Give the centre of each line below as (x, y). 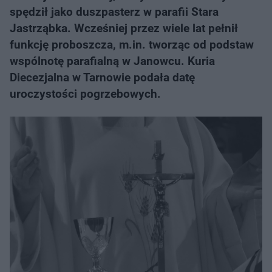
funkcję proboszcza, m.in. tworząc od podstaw (132, 45)
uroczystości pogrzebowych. (85, 94)
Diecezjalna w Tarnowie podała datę (102, 77)
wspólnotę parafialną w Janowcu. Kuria (112, 61)
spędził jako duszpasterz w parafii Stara (114, 12)
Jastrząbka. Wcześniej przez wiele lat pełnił (124, 28)
